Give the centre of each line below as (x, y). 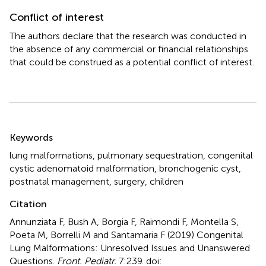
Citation (28, 204)
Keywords (31, 137)
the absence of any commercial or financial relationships (129, 49)
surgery (129, 181)
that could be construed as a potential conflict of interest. (132, 62)
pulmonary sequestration (150, 155)
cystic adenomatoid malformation (82, 168)
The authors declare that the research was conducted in (128, 36)
